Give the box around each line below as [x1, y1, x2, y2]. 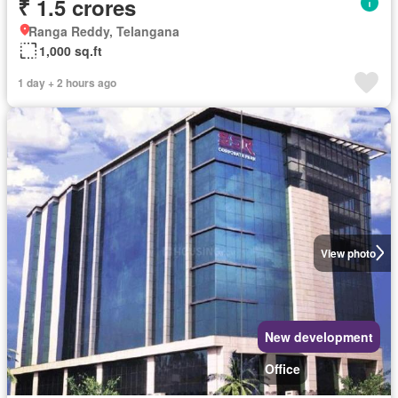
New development [265, 327, 373, 346]
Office [265, 359, 300, 378]
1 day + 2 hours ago [18, 74, 116, 91]
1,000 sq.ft [39, 41, 102, 60]
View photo [320, 244, 376, 261]
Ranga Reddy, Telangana [28, 21, 179, 40]
